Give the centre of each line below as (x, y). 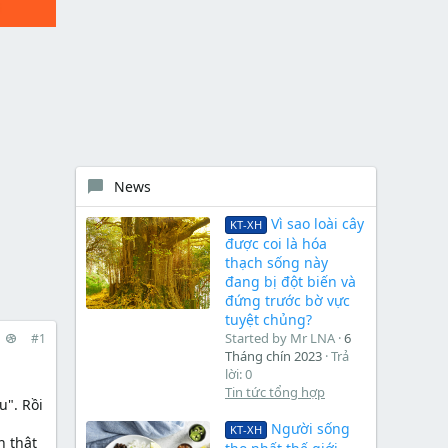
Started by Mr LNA (280, 338)
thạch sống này (276, 263)
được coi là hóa (276, 244)
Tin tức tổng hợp (275, 392)
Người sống (310, 428)
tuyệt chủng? (268, 320)
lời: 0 (238, 374)
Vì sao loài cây (317, 224)
